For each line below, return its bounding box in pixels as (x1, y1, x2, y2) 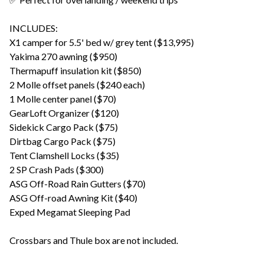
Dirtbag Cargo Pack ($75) (9, 135, 115, 147)
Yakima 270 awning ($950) (9, 50, 117, 62)
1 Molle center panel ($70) (9, 93, 116, 104)
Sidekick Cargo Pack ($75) (9, 121, 118, 133)
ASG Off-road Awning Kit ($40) (9, 192, 137, 203)
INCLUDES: (9, 22, 58, 34)
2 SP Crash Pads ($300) (9, 163, 104, 175)
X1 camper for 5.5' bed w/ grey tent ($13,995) (9, 36, 194, 48)
